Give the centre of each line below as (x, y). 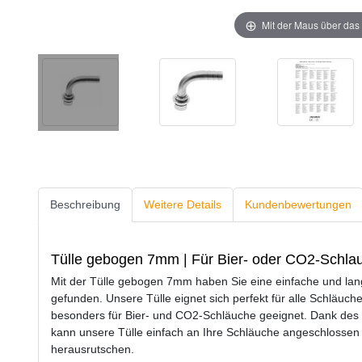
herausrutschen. (93, 349)
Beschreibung (85, 205)
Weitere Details (183, 205)
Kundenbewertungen (298, 205)
